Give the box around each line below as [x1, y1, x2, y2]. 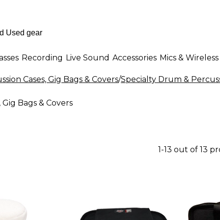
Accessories [112, 53, 157, 62]
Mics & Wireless [160, 53, 219, 62]
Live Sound [66, 53, 110, 62]
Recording [22, 53, 63, 62]
